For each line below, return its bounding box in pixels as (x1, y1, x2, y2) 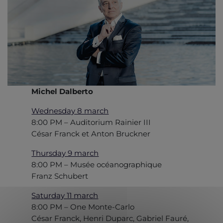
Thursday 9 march (31, 148, 99, 158)
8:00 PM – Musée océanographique (31, 159, 162, 169)
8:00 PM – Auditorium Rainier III (31, 117, 151, 127)
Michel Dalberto (31, 86, 94, 96)
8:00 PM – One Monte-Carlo (31, 202, 135, 212)
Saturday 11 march (31, 190, 99, 200)
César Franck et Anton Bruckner (31, 128, 151, 138)
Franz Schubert (31, 171, 89, 181)
